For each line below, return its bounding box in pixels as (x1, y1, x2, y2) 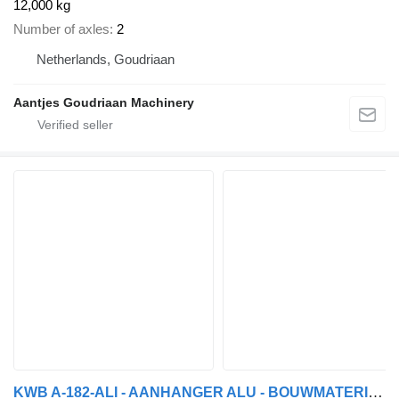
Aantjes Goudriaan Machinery (13, 94, 194, 110)
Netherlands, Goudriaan (37, 51, 175, 67)
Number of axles (13, 20, 110, 37)
